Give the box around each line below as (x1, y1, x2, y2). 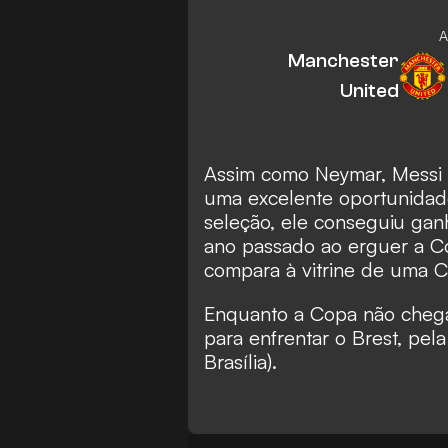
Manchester (287, 49, 399, 73)
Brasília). (204, 349, 277, 375)
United (339, 79, 399, 103)
